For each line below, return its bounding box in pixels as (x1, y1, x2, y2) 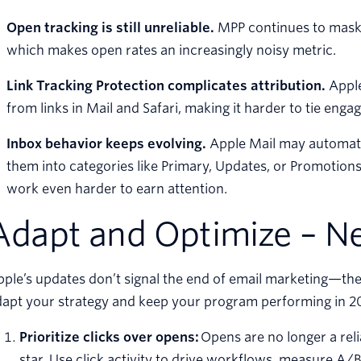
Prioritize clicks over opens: (19, 330, 201, 346)
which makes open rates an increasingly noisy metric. (6, 43, 336, 59)
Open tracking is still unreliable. (6, 20, 214, 36)
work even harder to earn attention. (6, 181, 227, 197)
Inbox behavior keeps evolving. (6, 136, 206, 152)
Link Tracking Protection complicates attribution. (6, 78, 326, 94)
